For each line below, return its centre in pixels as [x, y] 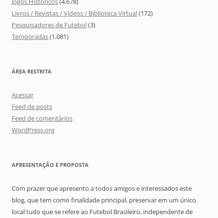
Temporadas [30, 37]
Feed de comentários [42, 118]
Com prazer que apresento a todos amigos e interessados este [102, 189]
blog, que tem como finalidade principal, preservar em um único [104, 200]
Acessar [23, 95]
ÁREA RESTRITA [32, 72]
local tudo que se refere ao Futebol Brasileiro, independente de [102, 212]
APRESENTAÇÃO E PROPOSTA [50, 165]
